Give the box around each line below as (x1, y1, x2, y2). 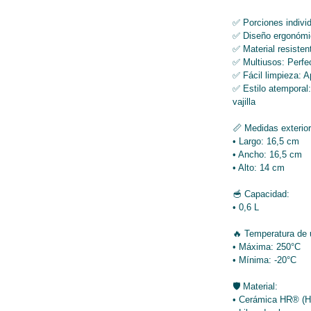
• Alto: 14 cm (232, 162, 285, 173)
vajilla (232, 96, 255, 107)
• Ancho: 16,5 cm (232, 149, 302, 160)
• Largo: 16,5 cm (232, 135, 299, 146)
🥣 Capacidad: (232, 188, 289, 199)
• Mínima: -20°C (232, 254, 296, 265)
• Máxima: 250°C (232, 241, 301, 252)
